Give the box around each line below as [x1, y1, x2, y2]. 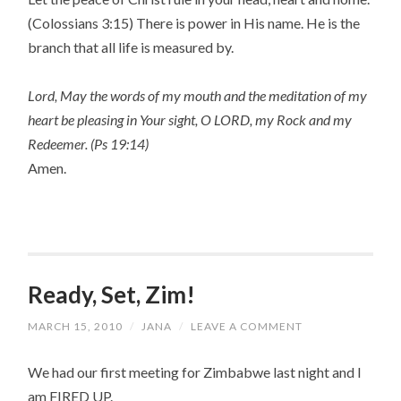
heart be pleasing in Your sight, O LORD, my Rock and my [28, 110, 353, 128]
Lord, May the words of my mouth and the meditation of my [28, 86, 368, 104]
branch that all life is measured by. [28, 38, 235, 55]
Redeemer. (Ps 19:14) [28, 134, 149, 152]
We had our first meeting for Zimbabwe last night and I [28, 363, 363, 380]
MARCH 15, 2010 [28, 319, 124, 333]
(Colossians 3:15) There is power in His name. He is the [28, 13, 361, 31]
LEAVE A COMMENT [191, 319, 303, 333]
